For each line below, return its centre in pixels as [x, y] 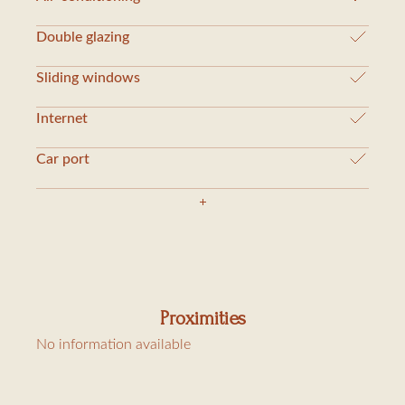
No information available [113, 344]
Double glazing [83, 37]
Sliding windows [88, 77]
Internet [62, 118]
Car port [63, 159]
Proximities [202, 318]
